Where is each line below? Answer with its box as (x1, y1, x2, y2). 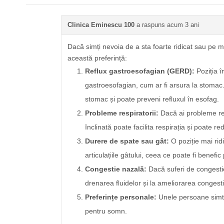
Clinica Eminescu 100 (67, 21, 134, 28)
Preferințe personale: (85, 193, 156, 201)
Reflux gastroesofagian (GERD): (85, 67, 194, 75)
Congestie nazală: (85, 165, 146, 173)
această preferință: (67, 54, 127, 62)
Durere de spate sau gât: (85, 137, 169, 145)
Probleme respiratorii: (85, 109, 158, 117)
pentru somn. (85, 207, 127, 215)
